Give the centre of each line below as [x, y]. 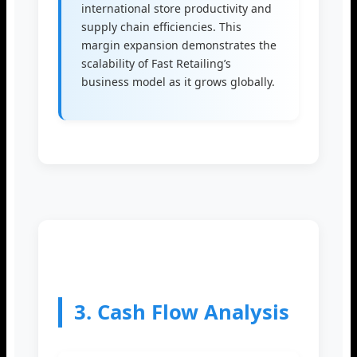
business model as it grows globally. [178, 82]
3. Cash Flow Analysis [182, 312]
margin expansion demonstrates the [179, 45]
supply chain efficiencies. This [161, 27]
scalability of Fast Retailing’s [156, 64]
